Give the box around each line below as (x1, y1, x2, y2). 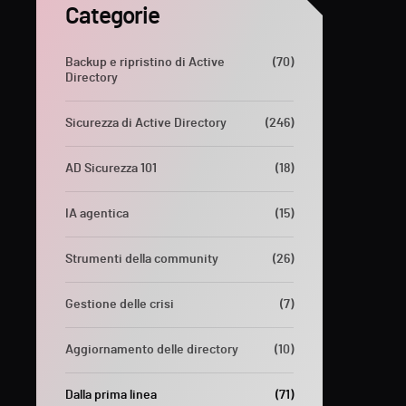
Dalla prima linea (65, 388, 157, 401)
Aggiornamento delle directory (65, 343, 238, 356)
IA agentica (65, 207, 129, 220)
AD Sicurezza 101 (65, 161, 157, 175)
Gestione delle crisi (65, 297, 174, 311)
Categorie (65, 4, 159, 28)
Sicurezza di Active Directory (65, 116, 227, 130)
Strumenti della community (65, 252, 218, 266)
